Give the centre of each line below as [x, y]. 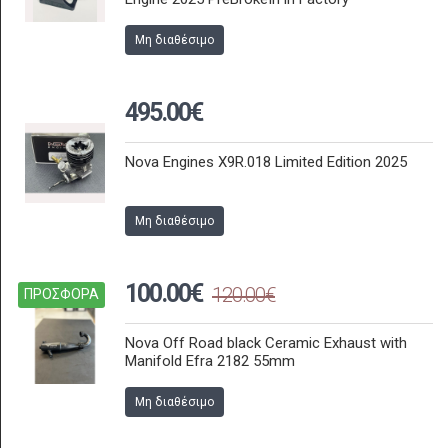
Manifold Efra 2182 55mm [210, 361]
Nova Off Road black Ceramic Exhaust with [266, 343]
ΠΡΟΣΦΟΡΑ [61, 294]
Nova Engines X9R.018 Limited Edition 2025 [266, 162]
